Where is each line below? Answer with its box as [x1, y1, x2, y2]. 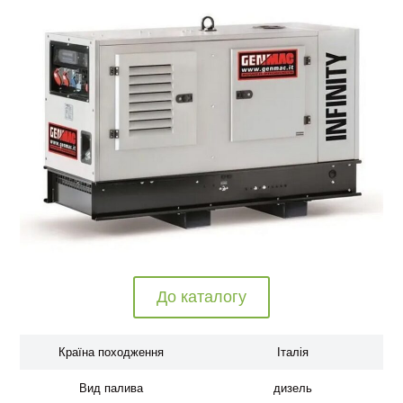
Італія [277, 345, 309, 359]
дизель [273, 381, 312, 395]
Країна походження [58, 345, 164, 359]
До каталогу [157, 288, 246, 306]
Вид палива [78, 381, 143, 395]
